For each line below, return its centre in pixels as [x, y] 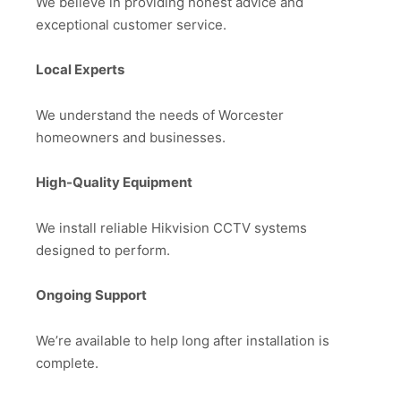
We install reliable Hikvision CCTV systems [171, 227]
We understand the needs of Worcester [160, 115]
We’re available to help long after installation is [183, 340]
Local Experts [80, 70]
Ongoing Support [91, 295]
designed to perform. [103, 250]
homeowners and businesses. [131, 137]
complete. [67, 363]
